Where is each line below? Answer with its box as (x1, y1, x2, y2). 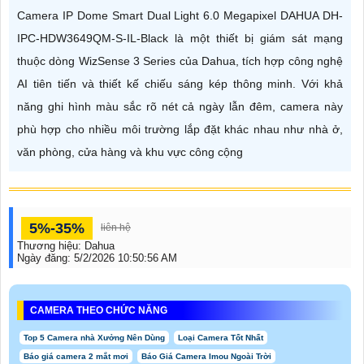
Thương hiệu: (17, 240, 84, 252)
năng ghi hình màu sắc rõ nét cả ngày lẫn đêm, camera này (17, 100, 343, 113)
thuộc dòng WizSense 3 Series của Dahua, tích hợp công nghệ (17, 54, 343, 67)
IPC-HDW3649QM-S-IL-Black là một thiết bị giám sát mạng (17, 32, 343, 45)
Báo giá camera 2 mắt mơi (24, 352, 128, 361)
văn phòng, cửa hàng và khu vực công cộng (17, 145, 243, 158)
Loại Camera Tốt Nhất (178, 333, 263, 342)
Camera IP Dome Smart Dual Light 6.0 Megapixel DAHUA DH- (17, 9, 343, 22)
